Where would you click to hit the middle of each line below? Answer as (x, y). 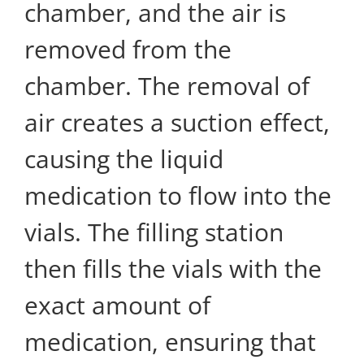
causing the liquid (124, 158)
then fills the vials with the (173, 268)
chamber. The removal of (167, 85)
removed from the (128, 49)
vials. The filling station (154, 232)
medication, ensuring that (170, 341)
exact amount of (117, 305)
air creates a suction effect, (177, 122)
